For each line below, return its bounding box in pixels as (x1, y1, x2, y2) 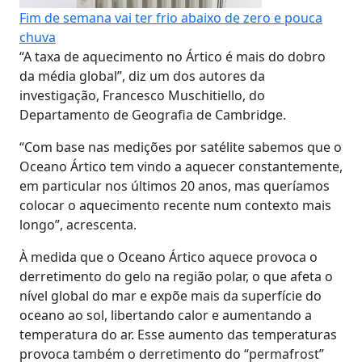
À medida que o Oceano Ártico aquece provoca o (19, 247, 318, 266)
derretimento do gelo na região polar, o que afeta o (19, 267, 333, 285)
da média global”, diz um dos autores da (19, 66, 265, 85)
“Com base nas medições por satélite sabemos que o (19, 137, 342, 156)
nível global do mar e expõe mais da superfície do (19, 286, 322, 305)
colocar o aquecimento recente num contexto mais (19, 196, 331, 214)
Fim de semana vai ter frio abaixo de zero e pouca (19, 8, 322, 27)
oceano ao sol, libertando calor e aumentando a (19, 305, 312, 324)
